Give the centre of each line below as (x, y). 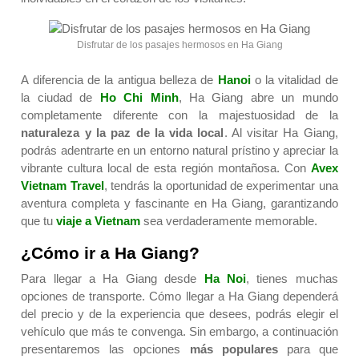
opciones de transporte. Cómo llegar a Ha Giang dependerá (179, 296)
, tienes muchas (292, 279)
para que (308, 349)
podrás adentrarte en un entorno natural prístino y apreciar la (179, 151)
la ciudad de (57, 98)
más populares (234, 349)
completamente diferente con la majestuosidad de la (179, 115)
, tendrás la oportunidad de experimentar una (221, 186)
